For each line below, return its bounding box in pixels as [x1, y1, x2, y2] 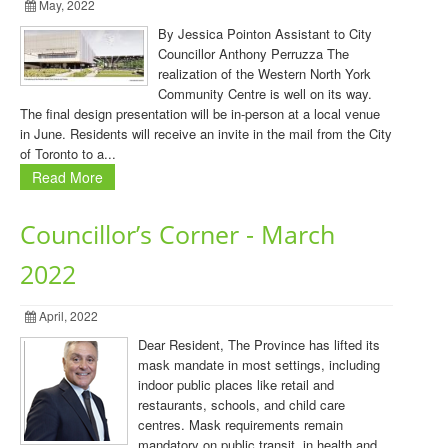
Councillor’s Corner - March [20, 218, 335, 251]
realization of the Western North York [158, 64, 371, 83]
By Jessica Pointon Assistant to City [158, 24, 372, 43]
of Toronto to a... [20, 144, 116, 163]
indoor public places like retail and [138, 375, 334, 394]
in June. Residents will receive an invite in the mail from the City [20, 124, 392, 143]
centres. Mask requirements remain [138, 415, 343, 434]
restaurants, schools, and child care [138, 395, 345, 414]
